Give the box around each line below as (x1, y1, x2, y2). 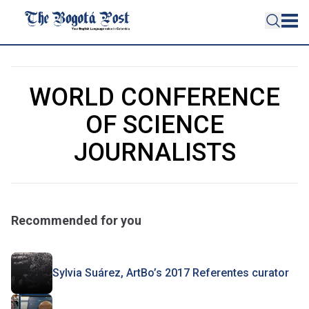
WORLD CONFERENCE (29, 83, 280, 112)
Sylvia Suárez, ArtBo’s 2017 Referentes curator (52, 266, 289, 279)
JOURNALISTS (73, 138, 236, 167)
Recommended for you (11, 213, 141, 228)
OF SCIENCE (85, 110, 224, 139)
